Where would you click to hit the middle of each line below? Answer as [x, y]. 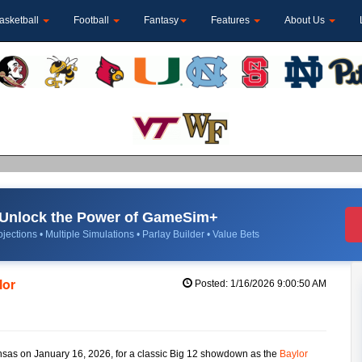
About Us [306, 20]
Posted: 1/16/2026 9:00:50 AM [259, 283]
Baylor [294, 354]
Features [232, 20]
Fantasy [161, 20]
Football [93, 20]
